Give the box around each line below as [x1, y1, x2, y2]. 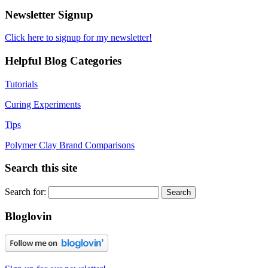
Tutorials [5, 78, 38, 89]
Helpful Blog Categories [5, 54, 121, 67]
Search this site [5, 162, 77, 175]
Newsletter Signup [5, 8, 93, 21]
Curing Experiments [5, 99, 81, 109]
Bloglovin [5, 209, 52, 223]
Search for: [5, 187, 46, 197]
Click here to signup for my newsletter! [5, 32, 152, 43]
